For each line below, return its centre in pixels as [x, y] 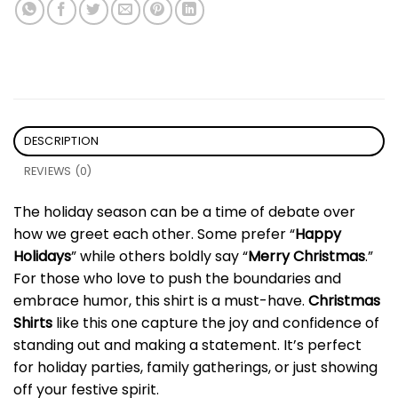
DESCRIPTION [61, 140]
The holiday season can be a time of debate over [184, 211]
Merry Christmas [306, 256]
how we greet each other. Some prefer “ [154, 234]
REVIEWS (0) [58, 171]
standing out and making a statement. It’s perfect [187, 345]
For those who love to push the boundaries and [177, 278]
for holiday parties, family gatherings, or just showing [195, 367]
